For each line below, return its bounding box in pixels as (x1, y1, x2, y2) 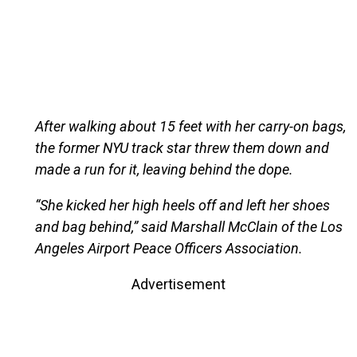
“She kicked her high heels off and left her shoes (34, 196, 330, 214)
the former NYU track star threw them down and (34, 139, 329, 156)
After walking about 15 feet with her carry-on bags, (34, 117, 346, 135)
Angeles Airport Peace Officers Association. (34, 239, 303, 257)
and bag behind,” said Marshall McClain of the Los (34, 218, 343, 235)
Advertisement (131, 275, 226, 292)
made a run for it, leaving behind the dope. (34, 160, 293, 178)
